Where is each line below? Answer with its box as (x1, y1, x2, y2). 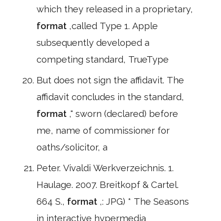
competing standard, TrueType (37, 54, 169, 65)
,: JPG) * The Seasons (100, 196, 189, 207)
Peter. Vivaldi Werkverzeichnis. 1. (37, 163, 174, 173)
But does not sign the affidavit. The (37, 75, 184, 85)
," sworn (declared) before (69, 109, 178, 119)
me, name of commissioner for (37, 125, 170, 136)
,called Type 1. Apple (69, 21, 158, 31)
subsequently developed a (37, 37, 149, 48)
